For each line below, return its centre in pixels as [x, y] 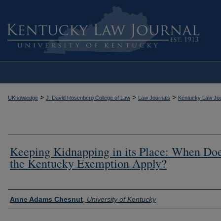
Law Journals [154, 98]
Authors [24, 198]
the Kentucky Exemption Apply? [88, 163]
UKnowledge [23, 98]
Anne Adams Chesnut [46, 199]
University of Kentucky [121, 199]
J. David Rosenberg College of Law [88, 98]
